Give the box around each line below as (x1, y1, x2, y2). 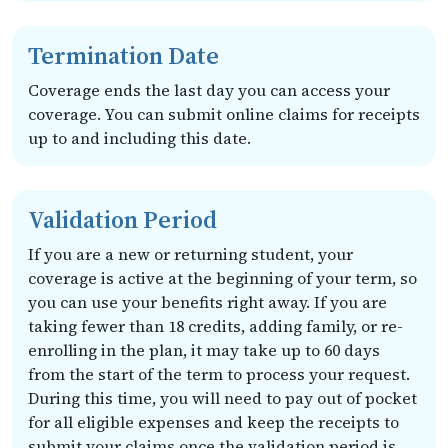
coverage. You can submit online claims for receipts (28, 102, 420, 125)
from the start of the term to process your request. (28, 362, 410, 385)
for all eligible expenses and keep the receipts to (28, 410, 399, 433)
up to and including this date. (28, 126, 251, 149)
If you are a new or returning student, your (28, 242, 353, 265)
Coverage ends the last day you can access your (28, 78, 390, 101)
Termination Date (28, 38, 219, 72)
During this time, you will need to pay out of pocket (28, 386, 417, 409)
